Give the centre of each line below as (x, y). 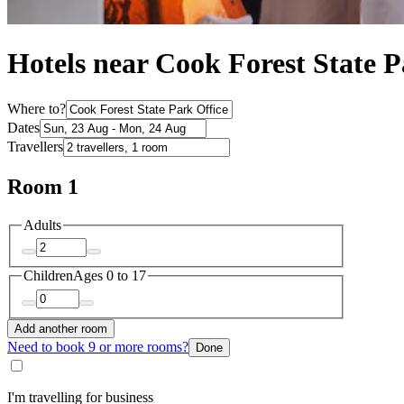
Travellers (35, 146)
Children (48, 276)
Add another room (61, 328)
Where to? (37, 108)
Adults (42, 225)
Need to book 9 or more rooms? (98, 346)
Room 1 (43, 186)
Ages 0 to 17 (110, 276)
